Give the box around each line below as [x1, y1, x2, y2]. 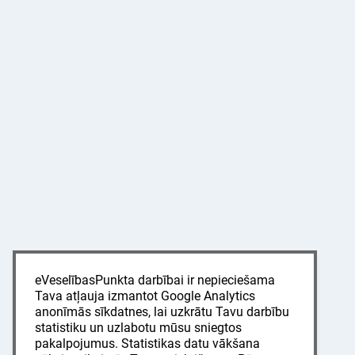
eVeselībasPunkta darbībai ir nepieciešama [35, 273, 275, 288]
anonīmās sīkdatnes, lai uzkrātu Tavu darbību [35, 304, 289, 319]
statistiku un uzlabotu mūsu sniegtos [35, 320, 242, 335]
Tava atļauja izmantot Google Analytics [35, 288, 255, 303]
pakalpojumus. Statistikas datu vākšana [35, 336, 260, 351]
